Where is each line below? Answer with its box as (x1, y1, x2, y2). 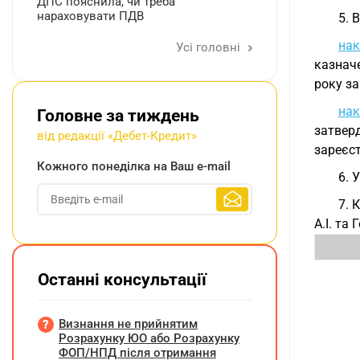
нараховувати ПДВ (37, 9, 144, 23)
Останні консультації (38, 270, 207, 289)
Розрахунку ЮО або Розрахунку (59, 331, 239, 346)
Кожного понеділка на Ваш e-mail (37, 159, 231, 174)
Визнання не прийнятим (59, 317, 198, 331)
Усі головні (176, 40, 243, 55)
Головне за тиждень (37, 106, 199, 125)
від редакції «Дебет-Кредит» (37, 129, 197, 143)
